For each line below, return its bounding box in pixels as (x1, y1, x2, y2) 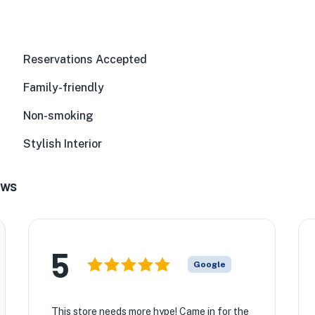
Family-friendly (23, 81, 105, 94)
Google (193, 259, 226, 269)
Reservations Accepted (23, 53, 148, 66)
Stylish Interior (23, 137, 103, 150)
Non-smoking (23, 109, 94, 122)
